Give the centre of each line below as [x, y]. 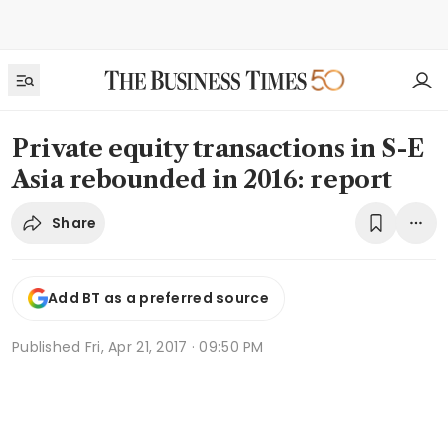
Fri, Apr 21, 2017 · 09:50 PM [174, 346]
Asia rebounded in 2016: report [202, 179]
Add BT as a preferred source [158, 298]
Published [48, 346]
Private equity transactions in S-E [218, 148]
